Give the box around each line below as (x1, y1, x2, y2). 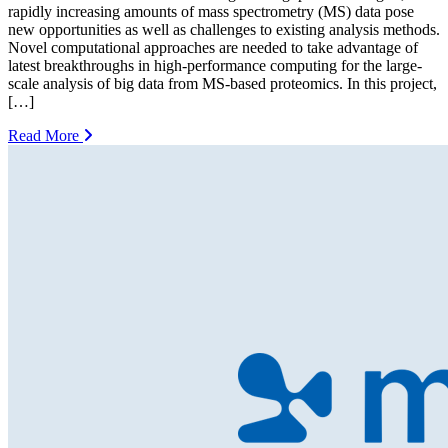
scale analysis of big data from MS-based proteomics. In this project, (8, 74, 437, 92)
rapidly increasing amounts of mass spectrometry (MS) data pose (8, 2, 414, 20)
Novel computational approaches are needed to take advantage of (8, 38, 418, 56)
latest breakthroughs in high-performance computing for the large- (8, 56, 422, 74)
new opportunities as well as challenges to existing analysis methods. (8, 20, 440, 38)
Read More (8, 126, 83, 144)
